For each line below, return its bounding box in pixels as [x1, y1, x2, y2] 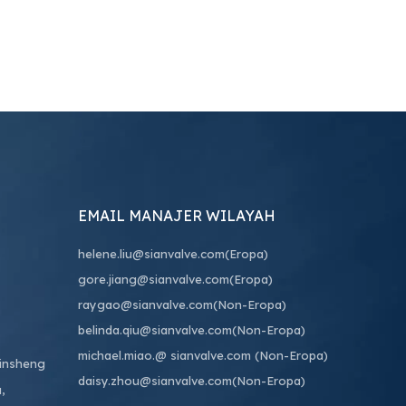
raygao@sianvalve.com [78, 297, 213, 312]
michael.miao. [78, 348, 155, 362]
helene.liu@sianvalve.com [78, 246, 225, 261]
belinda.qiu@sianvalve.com [78, 323, 232, 337]
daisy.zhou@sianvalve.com [78, 373, 232, 388]
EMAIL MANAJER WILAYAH [78, 207, 275, 225]
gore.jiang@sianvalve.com [78, 272, 229, 286]
